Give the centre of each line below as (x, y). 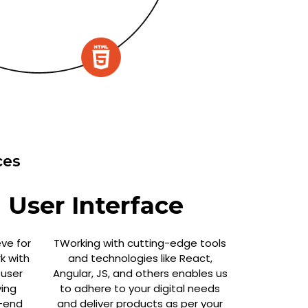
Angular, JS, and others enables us (140, 273)
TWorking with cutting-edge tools (140, 243)
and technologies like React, (140, 258)
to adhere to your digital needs (140, 288)
